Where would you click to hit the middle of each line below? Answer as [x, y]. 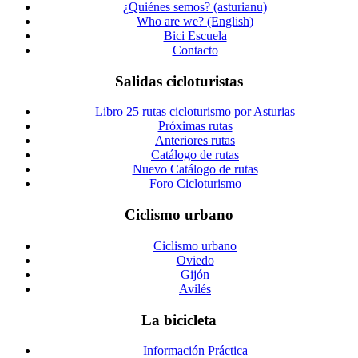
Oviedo [195, 260]
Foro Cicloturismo [195, 184]
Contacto [195, 50]
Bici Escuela [195, 36]
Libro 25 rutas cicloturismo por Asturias [195, 112]
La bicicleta [179, 320]
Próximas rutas [195, 126]
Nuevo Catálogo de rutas [195, 169]
